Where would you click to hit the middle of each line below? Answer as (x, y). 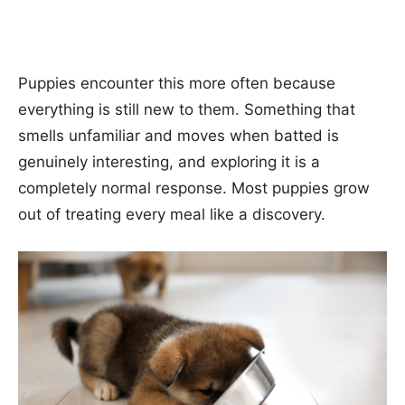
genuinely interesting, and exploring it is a (169, 161)
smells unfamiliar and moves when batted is (179, 135)
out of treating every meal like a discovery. (172, 214)
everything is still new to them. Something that (187, 109)
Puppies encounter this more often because (177, 83)
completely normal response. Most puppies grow (194, 188)
